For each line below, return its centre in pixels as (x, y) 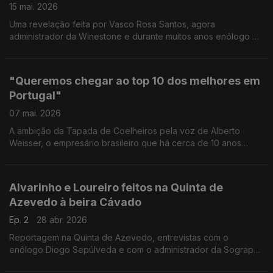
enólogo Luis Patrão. (50, 167)
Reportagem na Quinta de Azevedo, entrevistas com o (119, 237)
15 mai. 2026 (34, 6)
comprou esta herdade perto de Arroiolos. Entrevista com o (129, 155)
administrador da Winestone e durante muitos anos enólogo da (136, 36)
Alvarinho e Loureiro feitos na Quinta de (116, 187)
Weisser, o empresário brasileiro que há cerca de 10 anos (125, 143)
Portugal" (35, 95)
